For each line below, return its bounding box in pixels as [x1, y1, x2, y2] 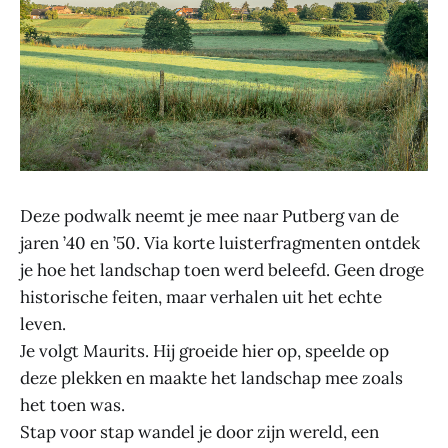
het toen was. [20, 393, 125, 416]
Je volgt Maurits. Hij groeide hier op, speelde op [20, 339, 389, 362]
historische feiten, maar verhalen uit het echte [20, 285, 382, 308]
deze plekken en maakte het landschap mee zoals [20, 366, 403, 389]
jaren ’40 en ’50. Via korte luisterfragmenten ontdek [20, 231, 420, 254]
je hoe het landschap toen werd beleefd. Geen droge [20, 258, 424, 281]
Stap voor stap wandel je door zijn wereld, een [20, 420, 379, 443]
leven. [20, 312, 66, 335]
